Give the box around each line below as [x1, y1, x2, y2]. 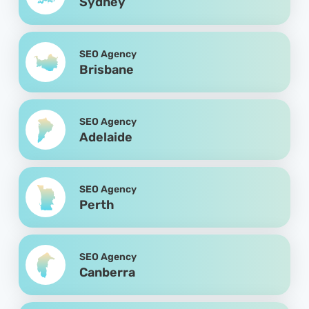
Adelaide [79, 129, 133, 145]
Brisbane [79, 61, 134, 77]
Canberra [79, 264, 136, 280]
